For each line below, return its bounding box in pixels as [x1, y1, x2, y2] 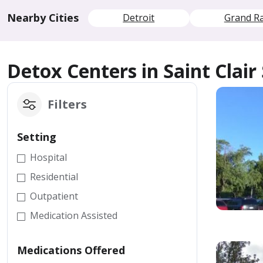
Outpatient [30, 190, 78, 203]
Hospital [30, 151, 67, 164]
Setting [17, 130, 56, 144]
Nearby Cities [7, 11, 79, 25]
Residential [30, 170, 78, 183]
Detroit [123, 11, 155, 24]
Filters [48, 96, 87, 112]
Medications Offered [17, 243, 125, 257]
